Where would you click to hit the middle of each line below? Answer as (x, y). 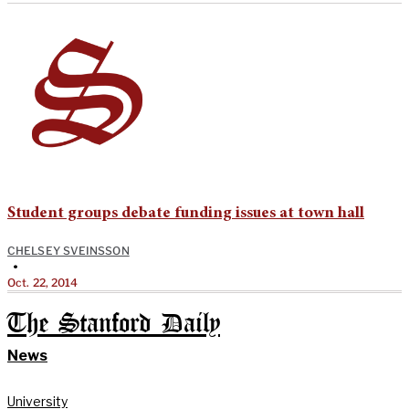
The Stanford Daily (114, 324)
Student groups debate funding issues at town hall (186, 213)
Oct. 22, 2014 (43, 282)
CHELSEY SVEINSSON (68, 250)
